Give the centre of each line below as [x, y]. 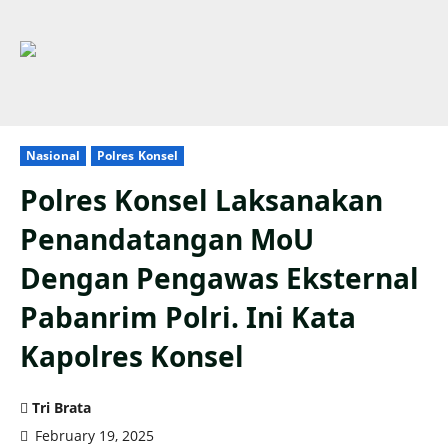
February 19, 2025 [92, 436]
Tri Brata [61, 408]
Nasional [53, 156]
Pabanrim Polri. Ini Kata [188, 317]
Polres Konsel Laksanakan [201, 200]
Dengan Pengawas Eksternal [219, 278]
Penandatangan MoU [167, 239]
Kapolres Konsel [132, 356]
